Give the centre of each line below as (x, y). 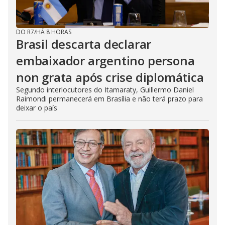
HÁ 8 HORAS (54, 32)
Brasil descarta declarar (84, 44)
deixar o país (37, 107)
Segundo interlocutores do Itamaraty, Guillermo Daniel (105, 89)
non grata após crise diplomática (110, 77)
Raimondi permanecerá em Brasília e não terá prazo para (109, 98)
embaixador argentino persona (105, 60)
